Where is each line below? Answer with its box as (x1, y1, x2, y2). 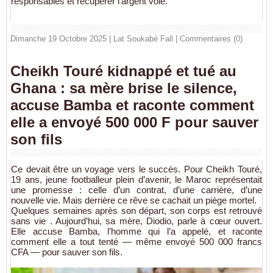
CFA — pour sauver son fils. (11, 246, 122, 257)
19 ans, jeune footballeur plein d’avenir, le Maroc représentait (11, 174, 262, 185)
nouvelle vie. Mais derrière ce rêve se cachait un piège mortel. (11, 194, 257, 205)
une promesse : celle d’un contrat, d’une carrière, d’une (11, 184, 262, 195)
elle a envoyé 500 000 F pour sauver (10, 113, 258, 130)
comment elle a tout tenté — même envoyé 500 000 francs (11, 236, 262, 247)
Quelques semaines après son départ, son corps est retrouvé (11, 205, 262, 216)
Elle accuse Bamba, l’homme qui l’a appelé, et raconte (11, 225, 262, 236)
